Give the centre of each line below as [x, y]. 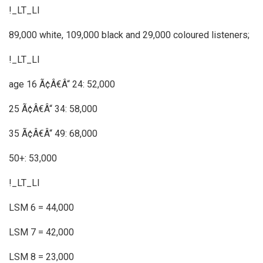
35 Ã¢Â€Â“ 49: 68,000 [53, 133]
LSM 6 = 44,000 [41, 207]
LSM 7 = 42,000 [41, 232]
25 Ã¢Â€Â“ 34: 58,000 [53, 109]
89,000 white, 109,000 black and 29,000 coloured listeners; [129, 35]
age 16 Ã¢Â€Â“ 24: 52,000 [62, 84]
